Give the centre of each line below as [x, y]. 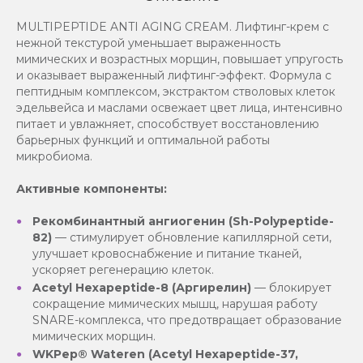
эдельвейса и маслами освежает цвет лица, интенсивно [179, 108]
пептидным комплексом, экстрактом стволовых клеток [176, 92]
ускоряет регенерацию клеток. [123, 270]
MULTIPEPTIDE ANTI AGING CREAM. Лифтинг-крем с [173, 27]
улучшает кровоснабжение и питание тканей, [167, 254]
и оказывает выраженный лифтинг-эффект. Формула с [174, 76]
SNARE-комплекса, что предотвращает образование [187, 320]
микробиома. [54, 157]
